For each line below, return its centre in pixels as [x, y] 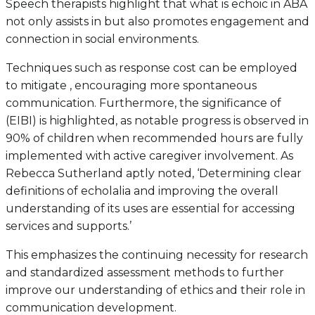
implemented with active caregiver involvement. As [149, 156]
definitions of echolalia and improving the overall [142, 191]
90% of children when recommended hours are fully [154, 139]
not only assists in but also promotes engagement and [157, 22]
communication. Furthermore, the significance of [143, 103]
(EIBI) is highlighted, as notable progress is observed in [157, 121]
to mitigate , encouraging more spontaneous [131, 86]
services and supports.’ [69, 226]
